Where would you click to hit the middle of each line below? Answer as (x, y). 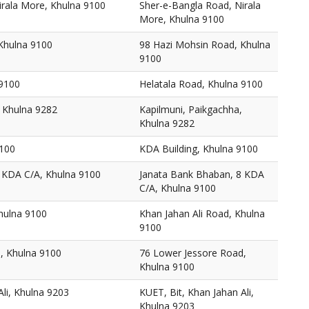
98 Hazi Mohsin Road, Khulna (205, 44)
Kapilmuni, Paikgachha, (191, 109)
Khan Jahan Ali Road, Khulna (202, 213)
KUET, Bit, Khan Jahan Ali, (197, 292)
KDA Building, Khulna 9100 (199, 149)
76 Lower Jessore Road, (193, 253)
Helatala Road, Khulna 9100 (201, 84)
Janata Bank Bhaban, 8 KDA (202, 174)
